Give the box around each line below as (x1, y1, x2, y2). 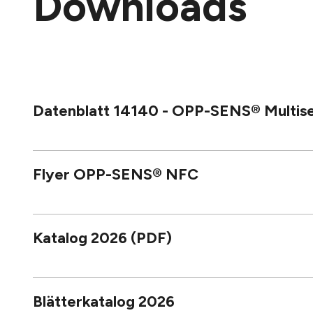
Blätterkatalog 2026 (33, 291, 175, 311)
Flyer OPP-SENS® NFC (33, 164, 198, 184)
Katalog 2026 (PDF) (33, 228, 172, 247)
